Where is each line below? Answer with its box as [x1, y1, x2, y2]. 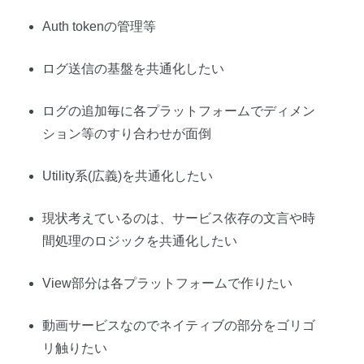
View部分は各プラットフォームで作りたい [42, 275, 292, 290]
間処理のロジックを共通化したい [42, 233, 237, 248]
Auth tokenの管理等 [42, 19, 156, 33]
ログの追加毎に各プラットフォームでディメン [42, 103, 315, 118]
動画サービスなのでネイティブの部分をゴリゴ [42, 318, 315, 332]
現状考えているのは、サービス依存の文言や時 [42, 210, 315, 225]
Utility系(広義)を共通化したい [42, 168, 213, 183]
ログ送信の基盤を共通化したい [42, 61, 224, 76]
